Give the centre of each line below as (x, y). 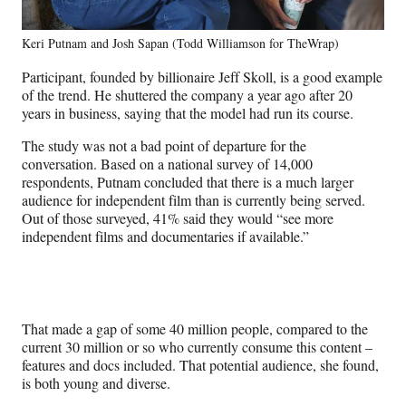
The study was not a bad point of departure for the (164, 146)
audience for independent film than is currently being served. (193, 200)
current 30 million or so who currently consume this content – (197, 347)
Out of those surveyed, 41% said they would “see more (178, 218)
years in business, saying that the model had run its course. (190, 113)
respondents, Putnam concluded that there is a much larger (188, 182)
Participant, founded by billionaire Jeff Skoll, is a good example (202, 77)
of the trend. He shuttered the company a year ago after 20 (187, 95)
